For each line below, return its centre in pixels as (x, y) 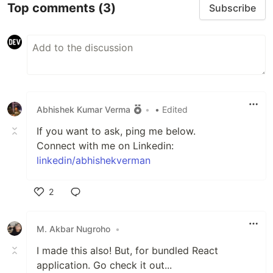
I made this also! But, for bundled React (127, 251)
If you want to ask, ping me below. (116, 131)
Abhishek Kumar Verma (83, 109)
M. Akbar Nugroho (73, 229)
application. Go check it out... (104, 265)
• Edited (171, 109)
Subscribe (232, 8)
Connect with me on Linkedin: (105, 146)
